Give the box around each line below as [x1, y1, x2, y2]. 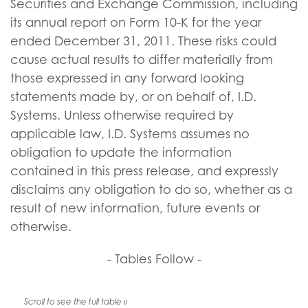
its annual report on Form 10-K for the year [10, 15, 261, 30]
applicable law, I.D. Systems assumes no [10, 126, 250, 141]
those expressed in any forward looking [10, 71, 244, 85]
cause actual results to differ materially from [10, 52, 273, 67]
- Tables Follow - [107, 252, 201, 266]
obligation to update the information [10, 145, 232, 159]
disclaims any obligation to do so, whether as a [10, 182, 292, 197]
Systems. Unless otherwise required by [10, 108, 234, 122]
